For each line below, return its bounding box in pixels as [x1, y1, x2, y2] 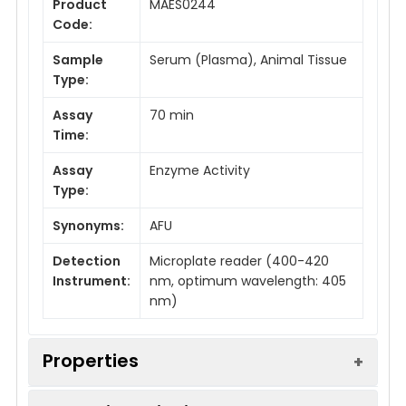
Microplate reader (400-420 [150, 251, 329, 270]
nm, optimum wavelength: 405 [150, 271, 346, 290]
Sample [53, 50, 103, 69]
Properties [43, 347, 139, 373]
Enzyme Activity [150, 160, 250, 179]
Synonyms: [53, 216, 124, 235]
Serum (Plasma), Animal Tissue [150, 50, 347, 69]
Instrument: [53, 271, 130, 290]
